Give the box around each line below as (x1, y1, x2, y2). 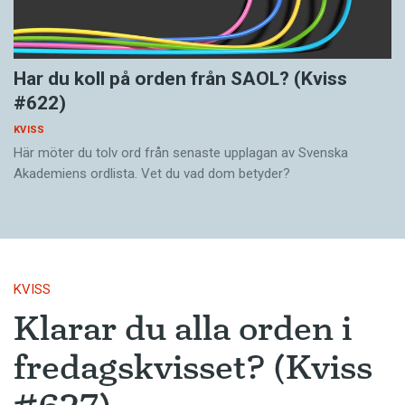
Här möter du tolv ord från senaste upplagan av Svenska (14, 145, 348, 162)
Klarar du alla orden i (14, 306, 352, 351)
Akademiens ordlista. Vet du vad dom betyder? (14, 165, 290, 183)
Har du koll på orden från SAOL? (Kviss (14, 68, 347, 90)
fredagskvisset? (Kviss (14, 345, 372, 390)
